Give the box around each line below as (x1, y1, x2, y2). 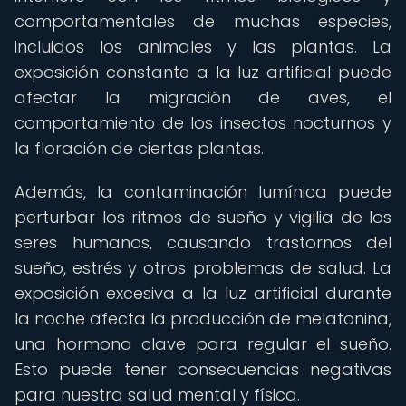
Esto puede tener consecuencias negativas (14, 358, 391, 381)
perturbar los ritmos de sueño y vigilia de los (14, 206, 391, 228)
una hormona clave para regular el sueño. (14, 333, 391, 355)
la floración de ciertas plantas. (14, 137, 264, 159)
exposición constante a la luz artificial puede (14, 61, 391, 83)
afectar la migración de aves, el (14, 86, 391, 109)
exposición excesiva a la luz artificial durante (14, 282, 391, 304)
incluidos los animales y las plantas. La (14, 35, 391, 58)
